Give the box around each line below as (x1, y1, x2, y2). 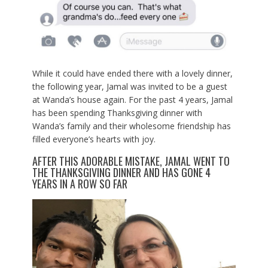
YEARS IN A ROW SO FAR (32, 175, 127, 191)
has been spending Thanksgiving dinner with (32, 106, 202, 118)
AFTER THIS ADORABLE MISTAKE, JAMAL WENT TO (32, 153, 230, 169)
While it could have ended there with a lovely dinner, (32, 67, 233, 79)
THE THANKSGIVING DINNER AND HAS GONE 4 (32, 164, 211, 180)
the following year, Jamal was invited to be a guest (32, 80, 227, 92)
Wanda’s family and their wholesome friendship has (32, 120, 231, 132)
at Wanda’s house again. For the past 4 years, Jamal (32, 93, 233, 105)
